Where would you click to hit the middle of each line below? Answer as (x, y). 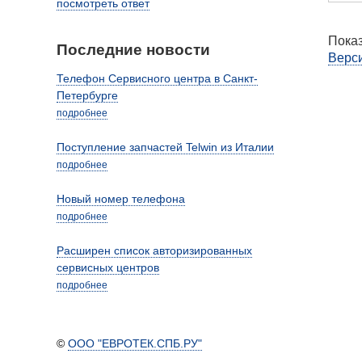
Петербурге (87, 96)
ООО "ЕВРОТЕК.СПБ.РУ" (135, 344)
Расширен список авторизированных (154, 251)
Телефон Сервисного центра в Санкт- (157, 79)
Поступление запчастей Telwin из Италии (165, 147)
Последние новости (133, 49)
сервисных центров (108, 268)
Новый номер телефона (121, 199)
